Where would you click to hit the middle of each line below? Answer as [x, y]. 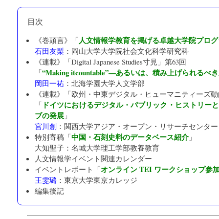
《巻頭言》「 [57, 40]
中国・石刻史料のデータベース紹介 [130, 137]
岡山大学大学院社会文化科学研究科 [130, 51]
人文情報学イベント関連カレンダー [93, 158]
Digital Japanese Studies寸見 [114, 61]
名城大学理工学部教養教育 [115, 147]
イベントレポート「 [68, 169]
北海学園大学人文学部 [108, 83]
